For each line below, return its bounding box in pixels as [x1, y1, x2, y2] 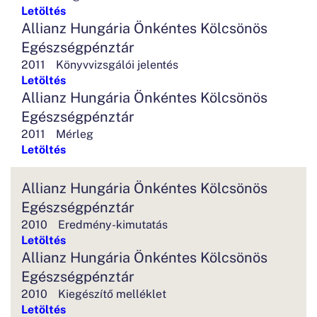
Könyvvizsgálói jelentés [56, 56, 178, 71]
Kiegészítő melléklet [58, 285, 166, 301]
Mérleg [56, 125, 93, 141]
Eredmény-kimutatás [58, 216, 168, 231]
